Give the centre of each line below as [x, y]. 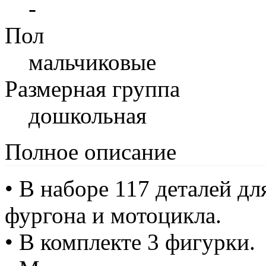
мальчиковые [92, 62]
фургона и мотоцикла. [113, 215]
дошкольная [88, 115]
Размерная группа [92, 88]
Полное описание [91, 151]
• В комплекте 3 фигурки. [130, 242]
